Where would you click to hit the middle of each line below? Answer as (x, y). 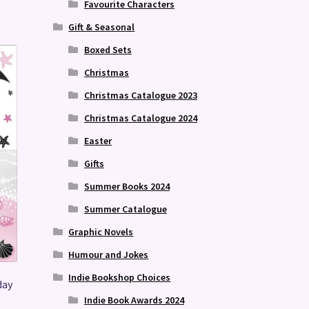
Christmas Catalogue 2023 (140, 95)
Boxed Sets (108, 49)
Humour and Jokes (109, 254)
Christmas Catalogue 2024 (140, 118)
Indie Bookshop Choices (120, 277)
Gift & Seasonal (102, 27)
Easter (98, 140)
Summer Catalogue (125, 209)
